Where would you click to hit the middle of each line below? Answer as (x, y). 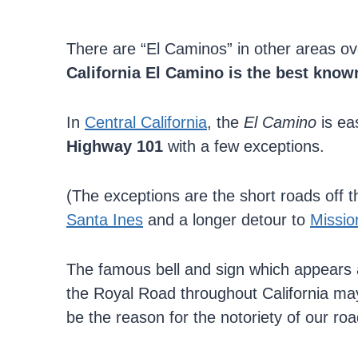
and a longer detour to (227, 219)
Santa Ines (105, 219)
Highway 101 (115, 146)
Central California (146, 122)
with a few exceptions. (244, 146)
